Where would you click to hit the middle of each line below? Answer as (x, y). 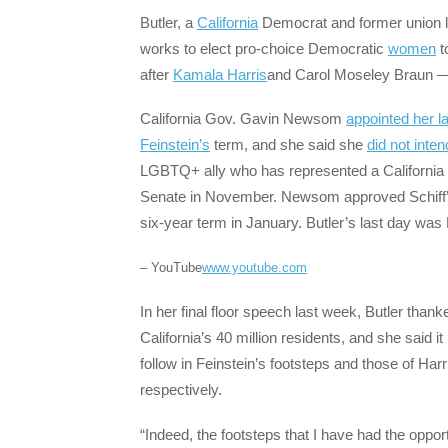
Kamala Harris (220, 74)
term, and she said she (288, 144)
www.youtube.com (254, 268)
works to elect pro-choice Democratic (264, 48)
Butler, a (168, 22)
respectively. (181, 390)
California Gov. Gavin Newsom (243, 118)
